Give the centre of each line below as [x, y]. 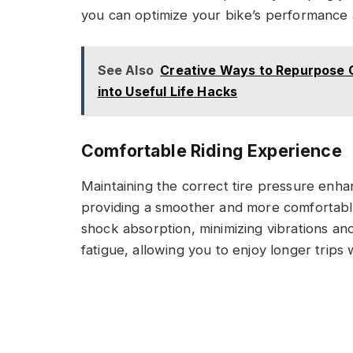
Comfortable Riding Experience [212, 151]
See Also [125, 70]
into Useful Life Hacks [167, 91]
